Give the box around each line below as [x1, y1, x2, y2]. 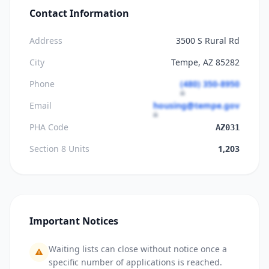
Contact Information [29, 7, 129, 20]
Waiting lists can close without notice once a [49, 243, 227, 255]
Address [29, 35, 62, 46]
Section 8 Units [29, 143, 89, 154]
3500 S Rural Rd [176, 35, 240, 46]
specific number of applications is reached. [49, 256, 222, 268]
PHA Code [29, 121, 68, 133]
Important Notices [29, 214, 118, 228]
